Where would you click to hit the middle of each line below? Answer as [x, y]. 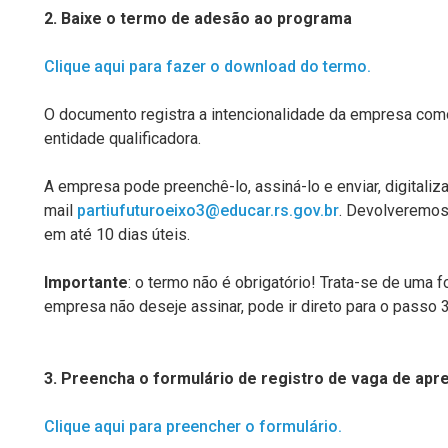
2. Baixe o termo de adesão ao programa [198, 18]
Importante [86, 282]
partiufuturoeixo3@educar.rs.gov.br [208, 210]
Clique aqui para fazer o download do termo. [207, 66]
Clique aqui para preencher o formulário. [193, 426]
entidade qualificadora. [124, 138]
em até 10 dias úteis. [117, 234]
